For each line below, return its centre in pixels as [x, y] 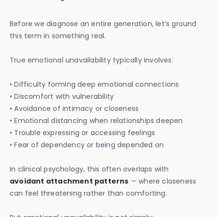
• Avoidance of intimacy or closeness [74, 108]
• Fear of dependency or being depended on [87, 145]
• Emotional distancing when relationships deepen [96, 121]
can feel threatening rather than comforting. [88, 193]
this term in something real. [58, 36]
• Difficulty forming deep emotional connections [94, 84]
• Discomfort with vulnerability [62, 96]
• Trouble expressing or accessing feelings [83, 133]
